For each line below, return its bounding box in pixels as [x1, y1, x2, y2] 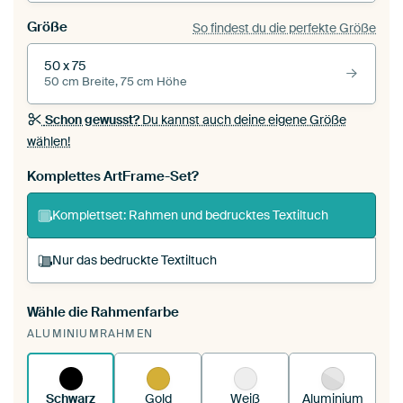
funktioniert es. [71, 348, 167, 367]
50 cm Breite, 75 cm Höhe [44, 75, 187, 90]
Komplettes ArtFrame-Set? [27, 167, 199, 186]
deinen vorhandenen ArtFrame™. [71, 329, 283, 348]
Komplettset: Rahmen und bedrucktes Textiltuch [51, 207, 328, 224]
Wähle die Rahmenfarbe [27, 303, 179, 322]
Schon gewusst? [44, 112, 139, 129]
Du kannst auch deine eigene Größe [139, 112, 346, 129]
